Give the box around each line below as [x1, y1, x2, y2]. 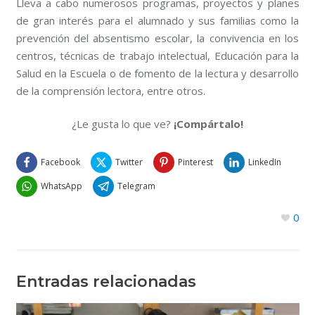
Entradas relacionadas [15, 271, 196, 291]
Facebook [40, 156, 80, 169]
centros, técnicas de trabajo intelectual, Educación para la [15, 48, 300, 63]
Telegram [117, 180, 155, 193]
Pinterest [177, 156, 213, 169]
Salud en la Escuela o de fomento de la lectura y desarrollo [15, 65, 300, 80]
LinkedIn [247, 156, 281, 169]
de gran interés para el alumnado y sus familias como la [15, 13, 300, 27]
